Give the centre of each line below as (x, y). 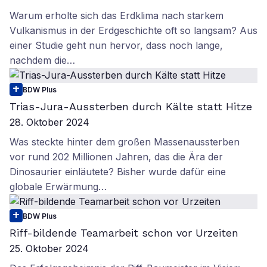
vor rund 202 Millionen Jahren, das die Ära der (116, 157)
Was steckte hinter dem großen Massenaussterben (125, 142)
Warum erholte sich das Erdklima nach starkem (117, 15)
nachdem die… (42, 60)
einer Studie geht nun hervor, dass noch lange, (116, 45)
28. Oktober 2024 (49, 122)
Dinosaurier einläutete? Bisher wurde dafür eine (118, 172)
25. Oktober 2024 (49, 249)
